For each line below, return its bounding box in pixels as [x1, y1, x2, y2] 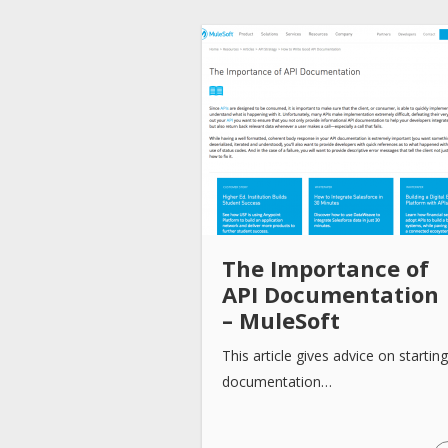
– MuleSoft [222, 304, 340, 335]
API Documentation [222, 278, 439, 309]
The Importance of [222, 252, 429, 283]
